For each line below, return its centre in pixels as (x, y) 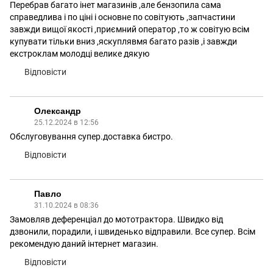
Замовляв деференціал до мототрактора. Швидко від (116, 219)
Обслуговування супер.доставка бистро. (91, 136)
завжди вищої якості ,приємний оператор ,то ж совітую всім (129, 29)
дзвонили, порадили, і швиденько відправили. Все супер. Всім (133, 232)
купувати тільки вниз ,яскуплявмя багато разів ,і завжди (123, 41)
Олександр (58, 111)
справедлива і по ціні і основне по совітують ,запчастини (122, 17)
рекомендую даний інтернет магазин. (84, 244)
